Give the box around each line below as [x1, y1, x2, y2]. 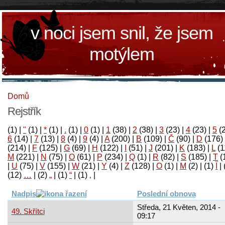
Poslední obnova [137, 189, 196, 198]
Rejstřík [8, 104, 41, 118]
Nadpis [11, 189, 36, 198]
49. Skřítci [11, 206, 45, 215]
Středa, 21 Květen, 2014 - [137, 202, 220, 211]
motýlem [89, 44, 154, 64]
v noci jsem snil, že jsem [31, 23, 213, 43]
